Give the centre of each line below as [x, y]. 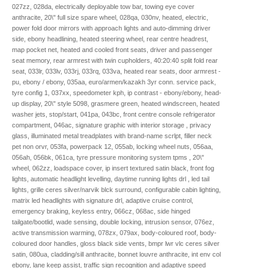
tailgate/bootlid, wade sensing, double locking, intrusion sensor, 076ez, [113, 222]
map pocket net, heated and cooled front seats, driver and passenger [112, 49]
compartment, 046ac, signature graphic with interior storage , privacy [112, 125]
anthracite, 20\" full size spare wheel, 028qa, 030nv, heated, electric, [110, 17]
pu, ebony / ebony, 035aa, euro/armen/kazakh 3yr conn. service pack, [114, 82]
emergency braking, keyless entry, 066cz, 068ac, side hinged [101, 211]
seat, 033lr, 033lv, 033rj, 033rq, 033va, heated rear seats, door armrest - [116, 71]
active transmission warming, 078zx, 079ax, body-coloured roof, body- [114, 232]
